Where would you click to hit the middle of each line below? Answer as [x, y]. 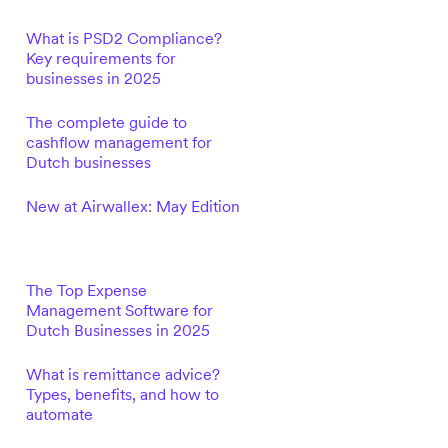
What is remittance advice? [122, 374]
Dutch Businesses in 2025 [117, 330]
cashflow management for [118, 142]
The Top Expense [86, 290]
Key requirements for [100, 58]
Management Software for [119, 310]
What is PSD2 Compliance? [123, 38]
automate [59, 414]
